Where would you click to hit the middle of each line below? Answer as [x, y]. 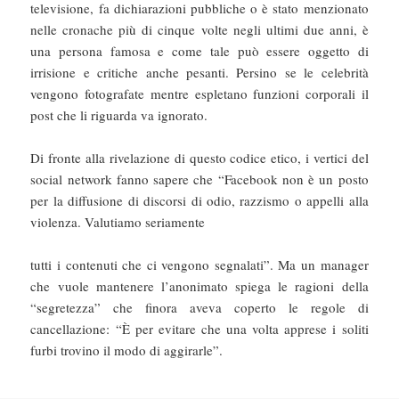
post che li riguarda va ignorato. [119, 115]
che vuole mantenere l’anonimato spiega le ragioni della [199, 286]
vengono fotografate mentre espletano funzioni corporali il [199, 94]
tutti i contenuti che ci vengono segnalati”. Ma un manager [199, 265]
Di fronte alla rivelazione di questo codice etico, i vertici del [199, 158]
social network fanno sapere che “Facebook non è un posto [199, 179]
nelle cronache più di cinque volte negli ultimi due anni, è [199, 30]
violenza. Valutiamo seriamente [118, 222]
